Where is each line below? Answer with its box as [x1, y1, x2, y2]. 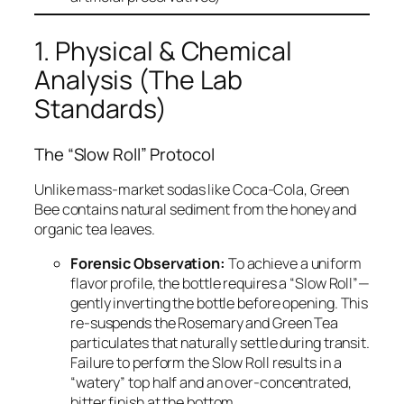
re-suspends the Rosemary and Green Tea [70, 313, 339, 334]
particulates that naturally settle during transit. [70, 333, 370, 353]
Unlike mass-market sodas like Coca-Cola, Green [34, 179, 350, 200]
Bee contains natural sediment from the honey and [34, 199, 357, 220]
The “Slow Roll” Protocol [34, 142, 215, 166]
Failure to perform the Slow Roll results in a [70, 353, 342, 373]
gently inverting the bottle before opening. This [70, 293, 369, 314]
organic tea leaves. [34, 219, 156, 240]
